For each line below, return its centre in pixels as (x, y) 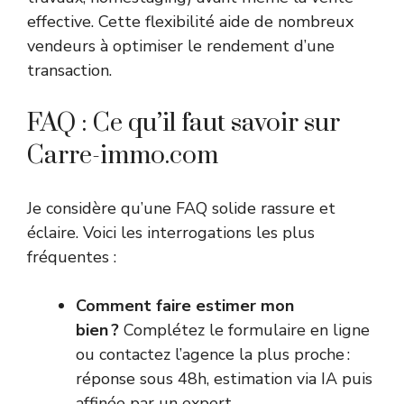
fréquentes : (72, 257)
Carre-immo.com (123, 156)
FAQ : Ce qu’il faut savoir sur (184, 124)
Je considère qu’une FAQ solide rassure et (181, 209)
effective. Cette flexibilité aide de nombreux (190, 22)
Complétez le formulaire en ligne (244, 331)
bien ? (97, 331)
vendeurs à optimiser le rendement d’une (181, 46)
